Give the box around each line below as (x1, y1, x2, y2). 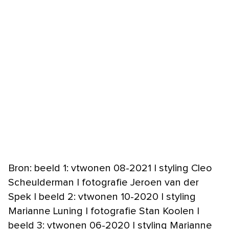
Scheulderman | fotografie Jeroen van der (8, 177, 199, 188)
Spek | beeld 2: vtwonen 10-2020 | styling (8, 191, 196, 202)
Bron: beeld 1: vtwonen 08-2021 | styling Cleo (8, 163, 212, 173)
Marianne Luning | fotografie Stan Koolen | (8, 205, 199, 216)
